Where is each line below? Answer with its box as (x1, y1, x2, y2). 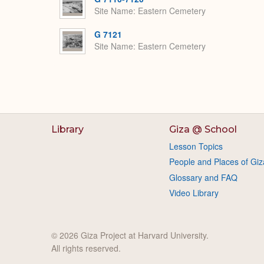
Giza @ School (169, 124, 237, 135)
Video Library (169, 187, 219, 199)
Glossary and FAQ (169, 171, 237, 183)
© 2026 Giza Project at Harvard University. (51, 229, 209, 241)
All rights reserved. (51, 242, 121, 254)
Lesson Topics (169, 140, 223, 152)
